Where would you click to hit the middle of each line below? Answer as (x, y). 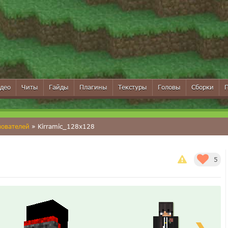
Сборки (203, 87)
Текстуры (133, 87)
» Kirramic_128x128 (62, 126)
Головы (169, 87)
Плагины (93, 87)
